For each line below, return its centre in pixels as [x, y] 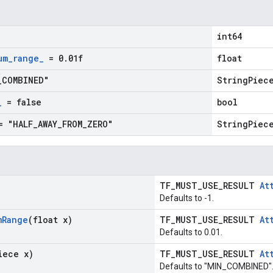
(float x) [50, 220]
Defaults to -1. [187, 198]
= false [22, 102]
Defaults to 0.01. [191, 232]
